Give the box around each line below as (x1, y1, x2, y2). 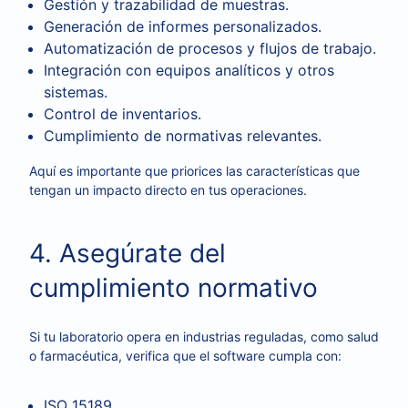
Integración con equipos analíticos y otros (44, 61, 334, 79)
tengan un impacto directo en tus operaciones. (29, 182, 307, 198)
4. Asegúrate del (29, 238, 226, 269)
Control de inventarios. (44, 105, 201, 123)
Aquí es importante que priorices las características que (29, 163, 360, 178)
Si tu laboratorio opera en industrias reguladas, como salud (29, 329, 379, 344)
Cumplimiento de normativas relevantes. (44, 127, 321, 145)
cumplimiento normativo (29, 272, 318, 303)
